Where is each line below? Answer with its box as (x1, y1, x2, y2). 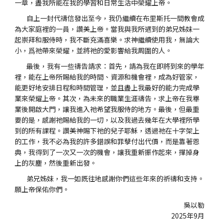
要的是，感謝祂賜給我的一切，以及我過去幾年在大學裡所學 (15, 115, 199, 125)
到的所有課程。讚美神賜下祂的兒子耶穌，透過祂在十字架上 (15, 126, 199, 135)
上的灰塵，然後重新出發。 (15, 158, 97, 168)
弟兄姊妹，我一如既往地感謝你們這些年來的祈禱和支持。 (15, 174, 204, 183)
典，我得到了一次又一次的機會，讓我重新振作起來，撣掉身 (15, 147, 199, 157)
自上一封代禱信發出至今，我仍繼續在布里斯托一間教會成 (15, 13, 204, 23)
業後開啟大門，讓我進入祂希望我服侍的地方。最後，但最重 (15, 104, 199, 114)
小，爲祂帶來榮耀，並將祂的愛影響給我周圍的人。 (15, 45, 172, 55)
